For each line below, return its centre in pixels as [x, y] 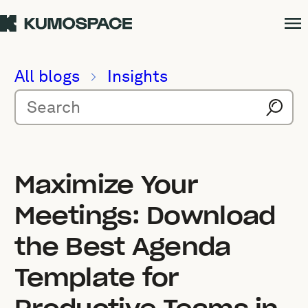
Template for [97, 277]
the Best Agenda [123, 246]
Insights [137, 76]
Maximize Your [106, 184]
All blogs [47, 76]
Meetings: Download [145, 215]
